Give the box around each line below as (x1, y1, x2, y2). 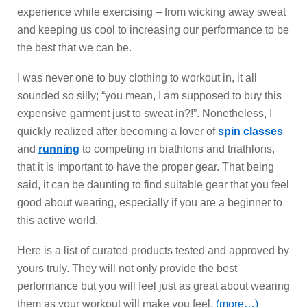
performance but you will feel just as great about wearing (17, 280, 290, 293)
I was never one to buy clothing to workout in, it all (17, 72, 257, 84)
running (38, 143, 79, 156)
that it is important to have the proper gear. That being (17, 161, 274, 173)
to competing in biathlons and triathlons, (79, 143, 275, 156)
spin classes (218, 125, 283, 138)
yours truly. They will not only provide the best (17, 262, 237, 275)
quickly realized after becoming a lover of (17, 125, 218, 138)
